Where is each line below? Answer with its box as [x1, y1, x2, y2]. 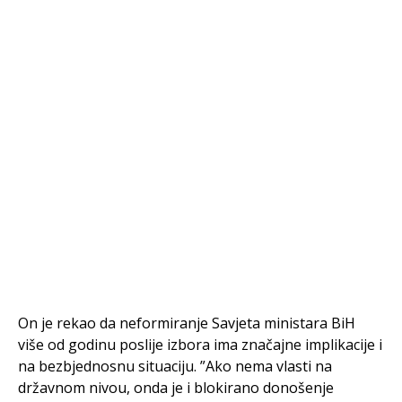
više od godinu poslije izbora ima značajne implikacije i [18, 335, 382, 354]
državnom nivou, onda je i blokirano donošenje [18, 378, 334, 398]
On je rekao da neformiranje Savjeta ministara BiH [18, 313, 355, 333]
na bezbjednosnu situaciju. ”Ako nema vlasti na [18, 356, 332, 376]
